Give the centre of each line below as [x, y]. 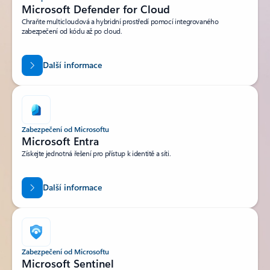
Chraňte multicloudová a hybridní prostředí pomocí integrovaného [120, 21]
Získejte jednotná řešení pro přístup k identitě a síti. [96, 153]
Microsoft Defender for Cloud [96, 9]
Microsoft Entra [60, 141]
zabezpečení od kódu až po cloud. [72, 31]
